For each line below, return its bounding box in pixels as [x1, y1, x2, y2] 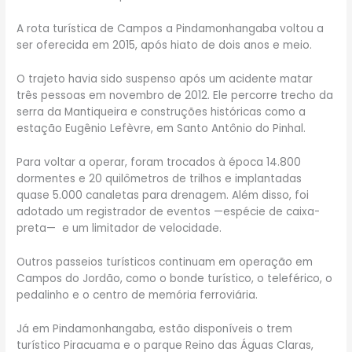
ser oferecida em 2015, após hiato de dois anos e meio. [16, 38, 313, 53]
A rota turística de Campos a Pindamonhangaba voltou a [16, 21, 324, 37]
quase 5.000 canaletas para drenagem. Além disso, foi [16, 187, 310, 203]
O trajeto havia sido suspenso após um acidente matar [16, 71, 313, 86]
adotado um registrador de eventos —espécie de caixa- [16, 203, 321, 219]
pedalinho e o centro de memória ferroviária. [16, 287, 258, 302]
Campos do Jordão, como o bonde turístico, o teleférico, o [16, 270, 333, 286]
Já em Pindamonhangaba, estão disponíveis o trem [16, 321, 293, 336]
